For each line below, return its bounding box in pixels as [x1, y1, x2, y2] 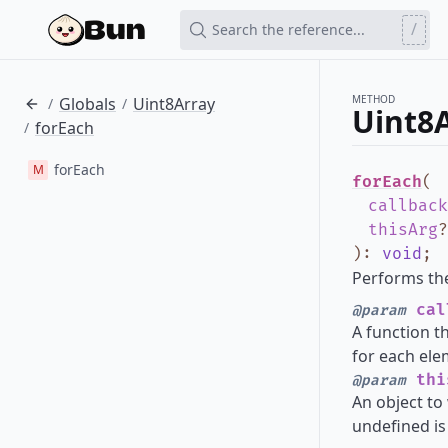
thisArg [368, 220, 438, 240]
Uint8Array [133, 93, 215, 115]
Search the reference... [212, 20, 365, 39]
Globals [59, 93, 116, 115]
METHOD [352, 92, 395, 106]
